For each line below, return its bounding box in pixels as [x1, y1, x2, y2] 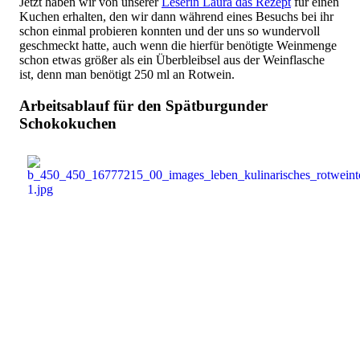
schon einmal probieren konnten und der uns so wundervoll [19, 23, 320, 38]
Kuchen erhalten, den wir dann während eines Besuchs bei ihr [19, 9, 333, 23]
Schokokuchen [19, 114, 117, 132]
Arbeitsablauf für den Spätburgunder [19, 96, 268, 114]
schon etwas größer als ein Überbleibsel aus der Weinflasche [19, 52, 325, 67]
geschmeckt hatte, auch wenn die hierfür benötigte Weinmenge [19, 38, 337, 52]
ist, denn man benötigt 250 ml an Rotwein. [19, 67, 235, 81]
